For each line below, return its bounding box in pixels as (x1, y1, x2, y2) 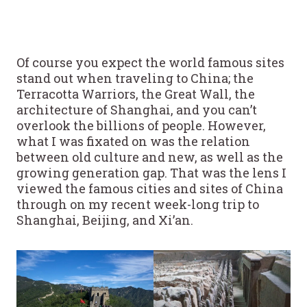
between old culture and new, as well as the (16, 148, 283, 165)
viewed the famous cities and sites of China (16, 180, 283, 197)
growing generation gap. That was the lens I (16, 164, 286, 181)
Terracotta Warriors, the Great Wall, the (16, 85, 255, 102)
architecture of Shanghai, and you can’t (16, 101, 257, 118)
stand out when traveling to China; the (16, 69, 254, 86)
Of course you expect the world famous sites (16, 53, 284, 71)
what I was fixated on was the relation (16, 132, 250, 149)
